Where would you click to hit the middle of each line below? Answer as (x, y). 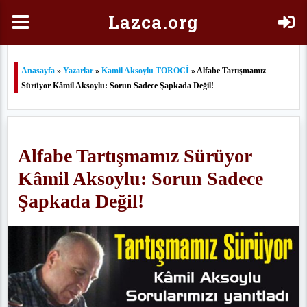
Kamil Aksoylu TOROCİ (145, 71)
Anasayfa (38, 71)
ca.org (170, 22)
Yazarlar (78, 71)
